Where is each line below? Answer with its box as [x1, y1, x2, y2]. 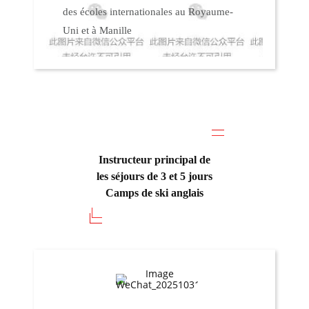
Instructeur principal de [98, 153, 210, 166]
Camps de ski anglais [105, 186, 203, 199]
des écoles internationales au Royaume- [63, 6, 234, 17]
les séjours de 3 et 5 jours [96, 170, 212, 182]
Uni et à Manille [63, 24, 132, 36]
